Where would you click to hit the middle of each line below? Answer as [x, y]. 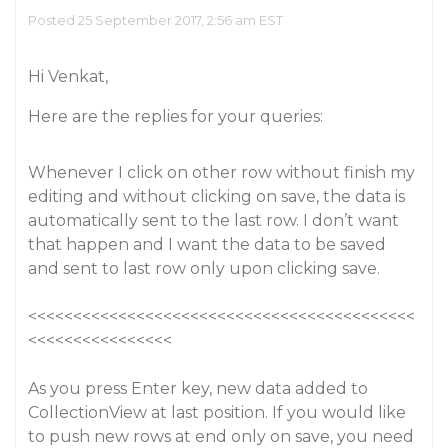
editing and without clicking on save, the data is [216, 196]
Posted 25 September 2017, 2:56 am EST [155, 20]
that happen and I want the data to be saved [207, 244]
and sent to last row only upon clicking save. [204, 268]
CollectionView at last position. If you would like [217, 412]
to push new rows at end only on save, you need [221, 436]
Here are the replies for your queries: [175, 116]
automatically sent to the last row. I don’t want [213, 220]
